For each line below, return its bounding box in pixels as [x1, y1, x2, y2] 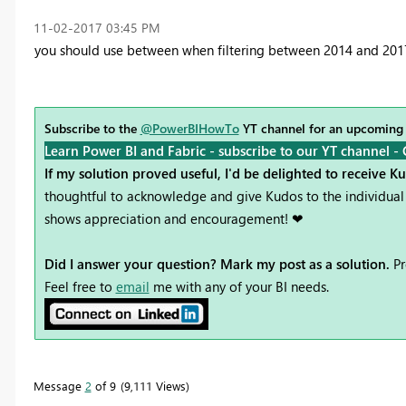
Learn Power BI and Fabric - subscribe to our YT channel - [43, 140, 402, 159]
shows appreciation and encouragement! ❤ [43, 208, 304, 227]
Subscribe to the [43, 119, 140, 137]
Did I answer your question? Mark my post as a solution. [43, 254, 393, 273]
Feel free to [43, 276, 116, 295]
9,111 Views [123, 377, 186, 393]
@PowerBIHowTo [140, 119, 239, 137]
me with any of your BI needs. [149, 276, 329, 295]
